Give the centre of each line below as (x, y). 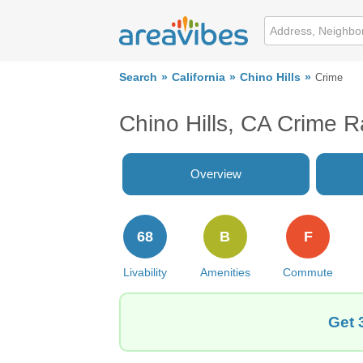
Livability (145, 272)
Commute (308, 272)
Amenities (225, 272)
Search (138, 77)
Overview (216, 174)
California (199, 77)
